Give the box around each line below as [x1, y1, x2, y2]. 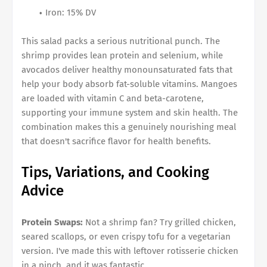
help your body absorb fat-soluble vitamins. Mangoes [21, 78, 237, 89]
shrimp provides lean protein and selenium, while [21, 49, 223, 61]
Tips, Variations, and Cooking [21, 163, 209, 181]
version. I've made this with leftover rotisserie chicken [21, 245, 238, 256]
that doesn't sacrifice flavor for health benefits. [21, 135, 211, 147]
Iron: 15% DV [45, 7, 96, 18]
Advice [21, 182, 64, 199]
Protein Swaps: [21, 216, 83, 228]
